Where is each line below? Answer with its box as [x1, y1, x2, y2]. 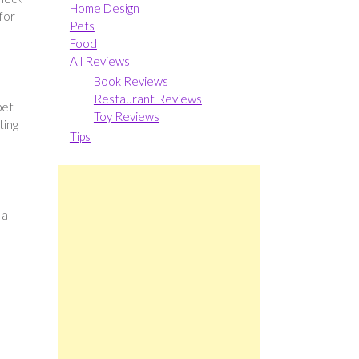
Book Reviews [93, 73, 168, 88]
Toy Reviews [93, 108, 159, 123]
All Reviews [69, 53, 130, 68]
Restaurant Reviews [93, 91, 202, 106]
